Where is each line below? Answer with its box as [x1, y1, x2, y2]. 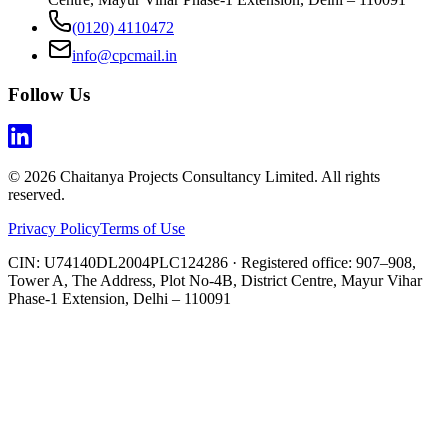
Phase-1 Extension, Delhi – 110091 [8, 290, 231, 308]
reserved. [8, 186, 65, 204]
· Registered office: [228, 254, 356, 272]
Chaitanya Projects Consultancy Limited [60, 168, 314, 186]
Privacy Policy [8, 220, 100, 238]
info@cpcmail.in [72, 47, 177, 64]
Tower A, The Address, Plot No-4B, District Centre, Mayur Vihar [8, 272, 422, 290]
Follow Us [8, 83, 90, 105]
